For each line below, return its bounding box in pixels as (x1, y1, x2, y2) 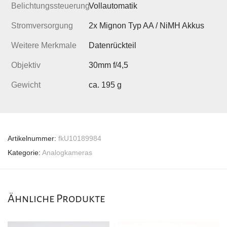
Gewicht (11, 81, 41, 90)
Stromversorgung (11, 21, 73, 30)
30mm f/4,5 (89, 61, 128, 70)
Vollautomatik (89, 2, 137, 11)
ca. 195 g (89, 81, 122, 90)
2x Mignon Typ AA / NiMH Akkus (89, 21, 204, 30)
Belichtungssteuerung (11, 2, 90, 11)
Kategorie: (8, 148, 42, 157)
